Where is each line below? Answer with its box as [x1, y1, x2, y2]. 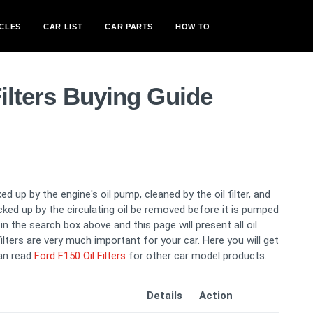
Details [147, 289, 182, 302]
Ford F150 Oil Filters [34, 249, 126, 262]
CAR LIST [43, 22, 83, 31]
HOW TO [175, 22, 211, 31]
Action [199, 289, 233, 302]
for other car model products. [126, 249, 267, 262]
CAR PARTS [105, 22, 154, 31]
